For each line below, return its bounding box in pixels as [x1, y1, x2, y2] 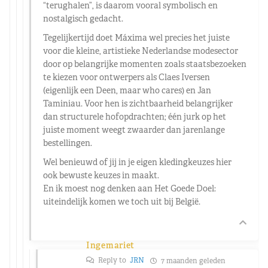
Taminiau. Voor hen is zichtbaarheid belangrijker [43, 98, 233, 109]
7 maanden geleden [159, 255, 226, 266]
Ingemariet [86, 239, 135, 251]
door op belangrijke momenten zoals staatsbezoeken [43, 58, 246, 69]
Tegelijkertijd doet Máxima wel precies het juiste [43, 32, 230, 43]
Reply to [96, 255, 130, 265]
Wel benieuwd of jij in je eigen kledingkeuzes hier [43, 156, 232, 167]
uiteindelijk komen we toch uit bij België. [43, 196, 200, 207]
